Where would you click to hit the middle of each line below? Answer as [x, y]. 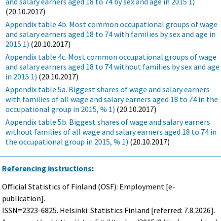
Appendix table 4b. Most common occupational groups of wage [112, 24]
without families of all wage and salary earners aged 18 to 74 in [111, 131]
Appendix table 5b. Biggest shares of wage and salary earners [108, 122]
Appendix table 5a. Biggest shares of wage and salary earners [108, 89]
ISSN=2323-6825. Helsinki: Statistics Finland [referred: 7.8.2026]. [109, 210]
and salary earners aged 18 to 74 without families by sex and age [113, 66]
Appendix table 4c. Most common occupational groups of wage [111, 56]
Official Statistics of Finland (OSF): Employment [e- [89, 186]
